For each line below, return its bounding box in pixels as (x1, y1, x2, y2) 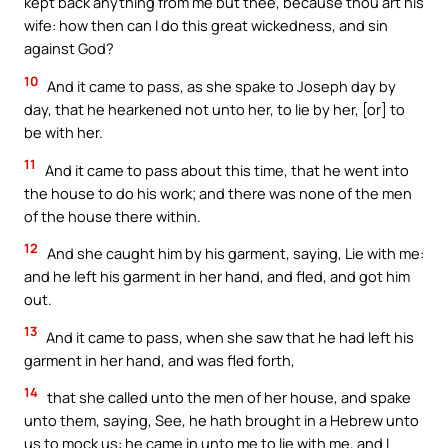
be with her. (24, 121, 103, 142)
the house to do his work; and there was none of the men (24, 182, 412, 203)
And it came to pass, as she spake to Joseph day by (44, 75, 396, 96)
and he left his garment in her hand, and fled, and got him (24, 266, 410, 287)
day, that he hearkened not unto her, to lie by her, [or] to (24, 98, 405, 119)
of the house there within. (24, 205, 201, 226)
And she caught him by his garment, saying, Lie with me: (44, 243, 424, 264)
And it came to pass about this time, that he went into (42, 159, 409, 180)
